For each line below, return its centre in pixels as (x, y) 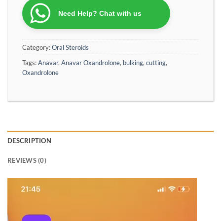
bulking (133, 62)
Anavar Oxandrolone (91, 62)
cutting (156, 62)
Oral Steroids (70, 47)
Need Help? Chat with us (100, 13)
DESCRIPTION (29, 140)
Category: (37, 47)
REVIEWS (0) (27, 160)
